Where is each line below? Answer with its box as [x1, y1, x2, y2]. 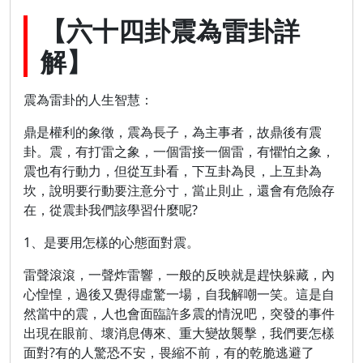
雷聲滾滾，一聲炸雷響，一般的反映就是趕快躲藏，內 [23, 266, 335, 284]
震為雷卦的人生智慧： [23, 91, 153, 109]
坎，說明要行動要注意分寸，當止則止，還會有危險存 [23, 181, 335, 199]
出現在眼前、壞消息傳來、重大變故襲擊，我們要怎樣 [23, 324, 335, 342]
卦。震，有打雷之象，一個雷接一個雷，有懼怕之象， [23, 143, 335, 160]
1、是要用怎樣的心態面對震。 [23, 233, 199, 251]
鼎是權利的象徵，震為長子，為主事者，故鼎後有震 [23, 123, 322, 141]
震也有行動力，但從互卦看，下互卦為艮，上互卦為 [23, 162, 322, 180]
